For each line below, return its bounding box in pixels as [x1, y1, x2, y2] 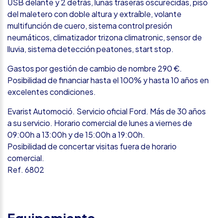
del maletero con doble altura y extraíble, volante [7, 8, 182, 19]
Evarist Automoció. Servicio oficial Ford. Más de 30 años [7, 106, 206, 116]
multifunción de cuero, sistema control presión [7, 20, 172, 31]
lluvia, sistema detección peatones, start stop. [7, 43, 174, 54]
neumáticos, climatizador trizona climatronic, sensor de [7, 32, 202, 42]
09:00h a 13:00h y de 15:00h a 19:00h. [7, 129, 145, 140]
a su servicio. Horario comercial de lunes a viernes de [7, 117, 192, 128]
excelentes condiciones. [7, 86, 96, 97]
